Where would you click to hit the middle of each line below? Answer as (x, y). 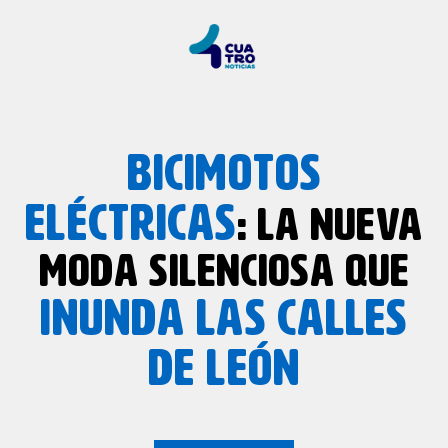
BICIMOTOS (224, 175)
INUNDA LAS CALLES (224, 320)
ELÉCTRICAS (131, 225)
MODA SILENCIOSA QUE (224, 272)
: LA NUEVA (329, 226)
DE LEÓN (224, 370)
